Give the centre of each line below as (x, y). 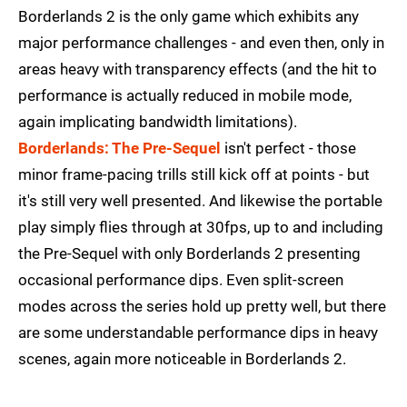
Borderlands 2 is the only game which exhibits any (189, 17)
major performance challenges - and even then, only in (201, 43)
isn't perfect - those (288, 149)
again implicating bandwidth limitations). (158, 122)
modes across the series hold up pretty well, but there (202, 307)
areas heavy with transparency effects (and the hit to (198, 69)
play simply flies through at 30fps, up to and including (201, 228)
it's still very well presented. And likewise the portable (200, 201)
